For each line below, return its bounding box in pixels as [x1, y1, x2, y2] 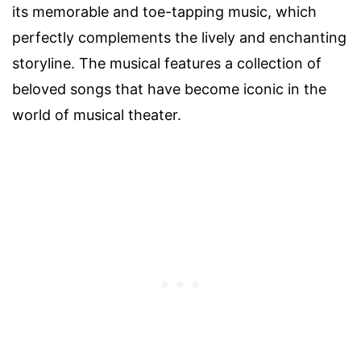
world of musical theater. [12, 106, 181, 123]
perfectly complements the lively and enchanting [12, 28, 346, 46]
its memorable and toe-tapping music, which [12, 2, 317, 20]
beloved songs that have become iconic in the [12, 80, 326, 98]
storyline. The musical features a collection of [12, 54, 322, 72]
